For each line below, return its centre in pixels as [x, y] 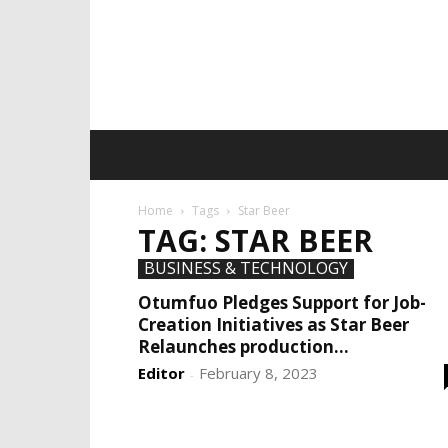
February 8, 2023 [258, 373]
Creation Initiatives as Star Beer [273, 324]
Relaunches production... [243, 346]
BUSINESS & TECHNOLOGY [246, 268]
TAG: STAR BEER [255, 240]
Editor [161, 373]
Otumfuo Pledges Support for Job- [282, 302]
